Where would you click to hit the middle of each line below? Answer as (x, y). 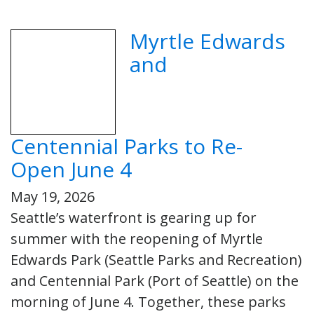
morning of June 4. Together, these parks (148, 301)
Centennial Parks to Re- (127, 146)
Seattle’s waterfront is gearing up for (134, 217)
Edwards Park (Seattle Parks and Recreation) (156, 259)
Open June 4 (74, 169)
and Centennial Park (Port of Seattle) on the (155, 280)
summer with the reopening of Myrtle (137, 238)
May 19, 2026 (53, 196)
